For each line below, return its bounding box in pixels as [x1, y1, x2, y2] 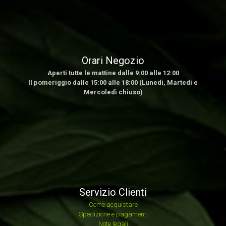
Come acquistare [88, 201, 138, 208]
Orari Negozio [82, 54, 144, 67]
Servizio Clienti [79, 186, 147, 198]
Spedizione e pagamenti [78, 210, 148, 218]
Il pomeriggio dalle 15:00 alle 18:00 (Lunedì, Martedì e [28, 79, 198, 86]
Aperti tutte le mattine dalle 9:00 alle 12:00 [47, 69, 179, 77]
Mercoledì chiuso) [83, 88, 143, 96]
